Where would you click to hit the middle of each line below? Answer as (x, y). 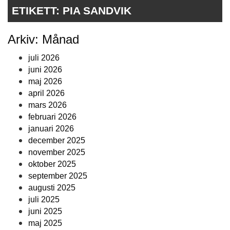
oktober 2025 (52, 164)
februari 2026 (52, 117)
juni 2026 (45, 70)
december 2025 (57, 141)
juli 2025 (44, 200)
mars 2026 (47, 105)
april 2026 (46, 93)
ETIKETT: (37, 11)
